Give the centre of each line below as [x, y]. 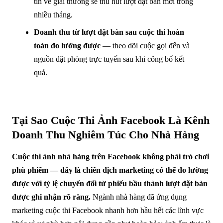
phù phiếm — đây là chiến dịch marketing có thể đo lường [110, 170]
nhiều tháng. [53, 14]
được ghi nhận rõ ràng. [51, 197]
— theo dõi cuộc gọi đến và [145, 45]
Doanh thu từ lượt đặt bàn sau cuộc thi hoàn [109, 32]
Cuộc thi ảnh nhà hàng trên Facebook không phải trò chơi [111, 156]
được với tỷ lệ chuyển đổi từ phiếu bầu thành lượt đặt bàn [110, 183]
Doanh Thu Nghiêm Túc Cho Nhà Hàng [106, 134]
